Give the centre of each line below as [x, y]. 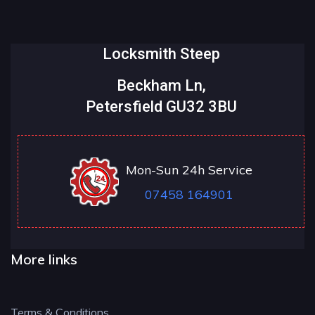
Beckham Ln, [161, 86]
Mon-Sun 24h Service [189, 170]
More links [44, 259]
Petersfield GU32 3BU [161, 107]
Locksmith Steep [161, 54]
